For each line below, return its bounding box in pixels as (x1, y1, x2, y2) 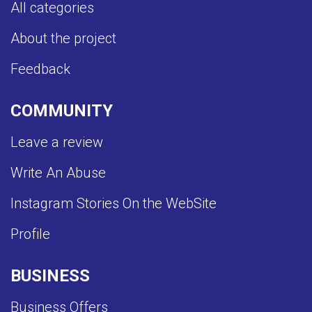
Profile (10, 226, 50, 243)
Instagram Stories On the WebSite (10, 195, 217, 212)
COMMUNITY (10, 101, 113, 121)
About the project (10, 30, 116, 47)
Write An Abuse (10, 164, 106, 182)
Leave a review (10, 134, 103, 151)
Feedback (10, 61, 70, 78)
